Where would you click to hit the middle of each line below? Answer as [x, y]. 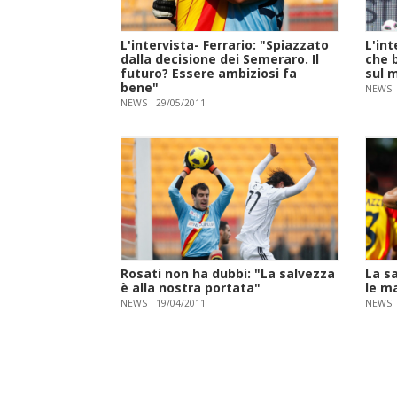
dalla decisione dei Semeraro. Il [220, 58]
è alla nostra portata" [191, 288]
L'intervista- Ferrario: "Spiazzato [225, 44]
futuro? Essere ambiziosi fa [209, 73]
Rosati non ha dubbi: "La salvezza [228, 274]
